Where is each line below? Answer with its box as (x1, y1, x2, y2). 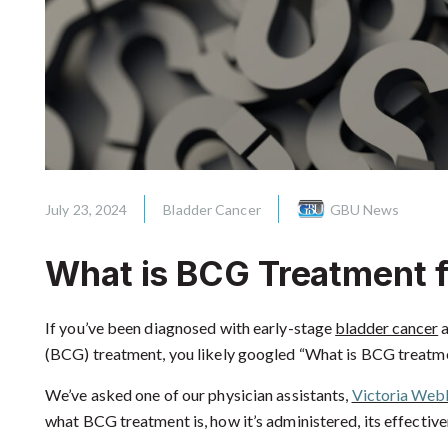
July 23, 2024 (45, 200, 128, 218)
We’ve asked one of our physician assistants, (45, 385, 352, 405)
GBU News (329, 200, 400, 218)
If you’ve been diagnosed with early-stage (45, 318, 336, 338)
